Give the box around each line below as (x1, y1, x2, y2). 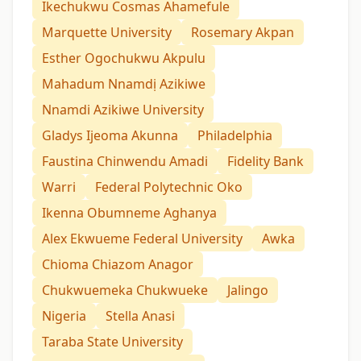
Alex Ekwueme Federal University (42, 230, 243, 248)
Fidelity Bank (227, 152, 304, 171)
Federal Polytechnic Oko (95, 178, 243, 197)
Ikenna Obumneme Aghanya (42, 204, 217, 222)
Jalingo (227, 281, 268, 300)
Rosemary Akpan (191, 23, 294, 42)
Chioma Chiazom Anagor (42, 255, 193, 274)
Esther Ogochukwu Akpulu (42, 49, 205, 68)
